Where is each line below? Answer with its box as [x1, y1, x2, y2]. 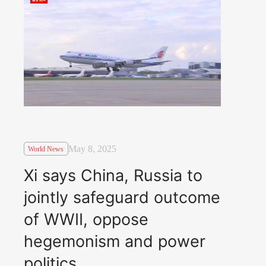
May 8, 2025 [68, 144, 116, 154]
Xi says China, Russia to [24, 165, 202, 185]
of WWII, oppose [24, 209, 148, 229]
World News [28, 144, 64, 153]
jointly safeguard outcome [24, 187, 220, 207]
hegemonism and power [24, 231, 205, 251]
